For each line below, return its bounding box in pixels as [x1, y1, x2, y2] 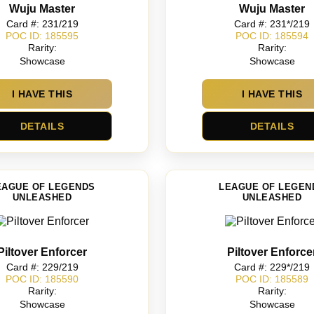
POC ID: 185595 [6, 29, 78, 41]
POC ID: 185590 [6, 273, 78, 285]
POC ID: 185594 [235, 29, 308, 41]
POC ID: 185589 [235, 273, 308, 285]
